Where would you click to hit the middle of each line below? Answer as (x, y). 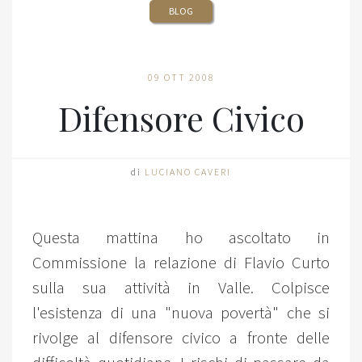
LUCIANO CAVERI (188, 172)
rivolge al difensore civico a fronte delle (181, 338)
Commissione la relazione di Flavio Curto (181, 263)
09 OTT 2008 (181, 77)
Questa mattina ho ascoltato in (181, 238)
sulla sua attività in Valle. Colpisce (181, 288)
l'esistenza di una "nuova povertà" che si (181, 313)
